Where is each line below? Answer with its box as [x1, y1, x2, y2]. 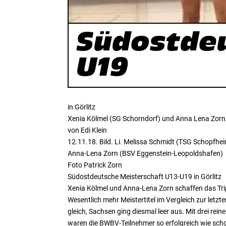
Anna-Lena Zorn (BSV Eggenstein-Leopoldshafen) [68, 149, 223, 158]
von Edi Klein [68, 126, 107, 135]
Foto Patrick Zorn [68, 161, 123, 169]
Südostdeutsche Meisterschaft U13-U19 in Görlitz [68, 173, 222, 181]
